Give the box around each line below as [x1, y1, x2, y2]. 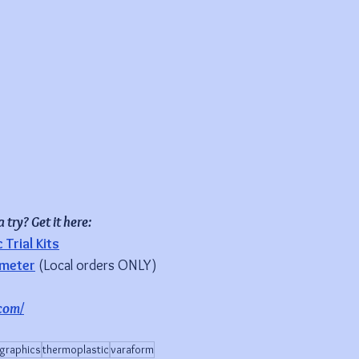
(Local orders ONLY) [35, 256, 157, 275]
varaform [111, 342, 154, 357]
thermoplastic [42, 342, 109, 357]
